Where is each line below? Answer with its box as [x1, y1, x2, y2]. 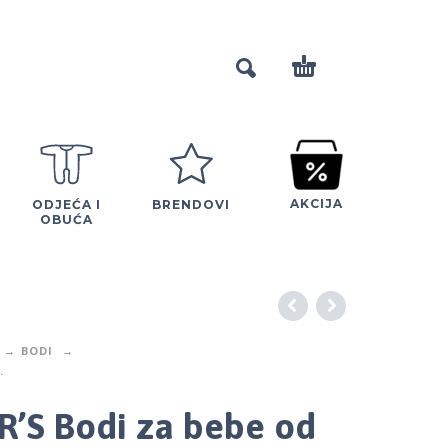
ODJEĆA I [31, 196, 101, 212]
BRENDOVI [152, 196, 230, 212]
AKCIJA [289, 195, 343, 211]
